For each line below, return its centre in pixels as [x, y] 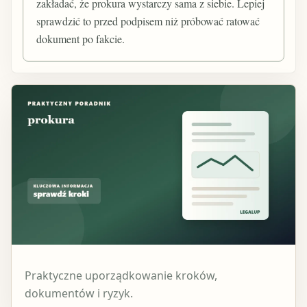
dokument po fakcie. [81, 39]
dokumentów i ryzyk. [79, 294]
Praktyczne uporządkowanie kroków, [121, 276]
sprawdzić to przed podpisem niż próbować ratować [148, 21]
